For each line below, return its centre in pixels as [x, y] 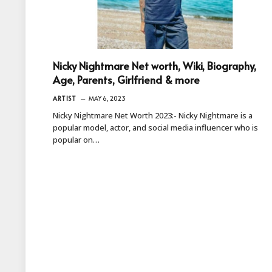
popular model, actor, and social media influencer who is [155, 127]
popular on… [76, 139]
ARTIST [64, 98]
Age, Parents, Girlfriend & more [126, 79]
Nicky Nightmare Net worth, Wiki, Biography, [155, 65]
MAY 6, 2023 [107, 98]
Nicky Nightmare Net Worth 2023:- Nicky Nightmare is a [153, 115]
